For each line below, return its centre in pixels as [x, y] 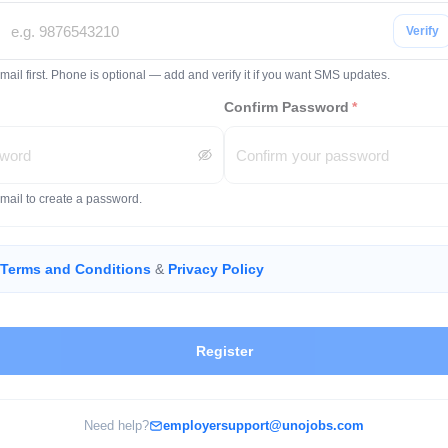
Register [224, 351]
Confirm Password [286, 107]
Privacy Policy [216, 269]
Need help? [116, 425]
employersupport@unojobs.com [263, 425]
